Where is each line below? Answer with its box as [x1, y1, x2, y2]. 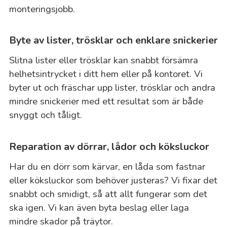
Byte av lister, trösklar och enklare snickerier [9, 33, 218, 48]
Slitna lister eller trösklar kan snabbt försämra [9, 54, 198, 67]
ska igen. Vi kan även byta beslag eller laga [9, 201, 189, 214]
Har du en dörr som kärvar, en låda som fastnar [9, 160, 205, 173]
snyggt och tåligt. [9, 108, 82, 122]
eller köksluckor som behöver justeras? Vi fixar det [9, 173, 217, 186]
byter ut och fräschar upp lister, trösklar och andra [9, 81, 215, 94]
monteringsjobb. [9, 3, 75, 16]
